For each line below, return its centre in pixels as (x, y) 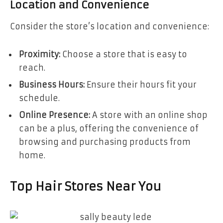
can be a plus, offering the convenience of (109, 128)
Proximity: (40, 54)
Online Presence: (55, 115)
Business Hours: (52, 84)
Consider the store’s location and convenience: (110, 26)
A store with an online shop (149, 115)
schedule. (39, 98)
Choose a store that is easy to (124, 54)
